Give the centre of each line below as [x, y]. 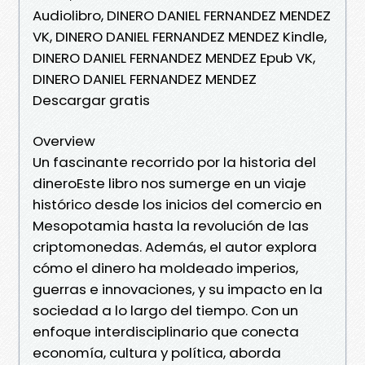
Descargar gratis [91, 100]
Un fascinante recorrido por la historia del [174, 162]
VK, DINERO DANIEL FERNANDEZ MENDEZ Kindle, [180, 36]
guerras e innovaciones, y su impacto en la [178, 289]
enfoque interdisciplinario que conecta [166, 331]
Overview [64, 141]
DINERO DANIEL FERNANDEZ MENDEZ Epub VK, [174, 57]
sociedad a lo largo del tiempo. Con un [165, 310]
